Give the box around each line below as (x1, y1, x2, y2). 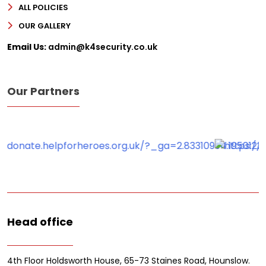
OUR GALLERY (18, 20, 71, 32)
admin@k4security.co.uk (46, 41, 157, 53)
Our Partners (7, 84, 80, 99)
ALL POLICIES (18, 2, 68, 14)
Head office (7, 214, 73, 230)
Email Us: (7, 41, 46, 53)
